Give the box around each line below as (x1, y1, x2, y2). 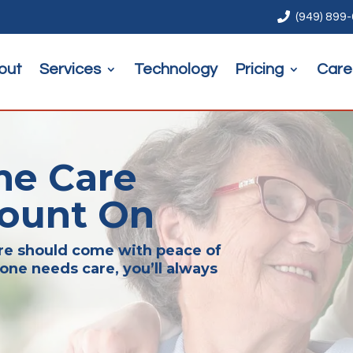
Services (39, 61, 101, 77)
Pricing (234, 61, 284, 77)
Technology (133, 61, 217, 77)
